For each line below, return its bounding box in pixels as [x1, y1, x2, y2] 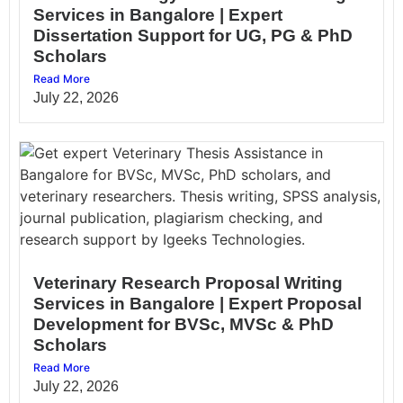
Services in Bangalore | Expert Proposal [33, 293, 362, 313]
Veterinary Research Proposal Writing [33, 273, 343, 292]
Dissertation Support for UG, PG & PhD [33, 25, 353, 45]
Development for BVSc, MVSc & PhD [33, 314, 334, 334]
